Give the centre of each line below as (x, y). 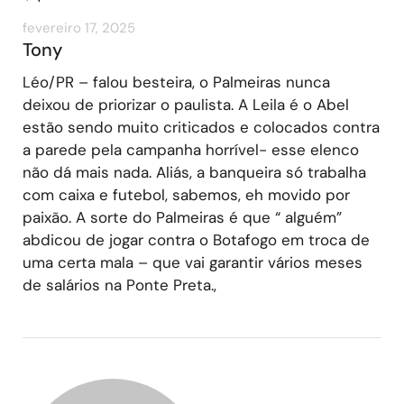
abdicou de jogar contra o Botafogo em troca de (196, 239)
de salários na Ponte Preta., (119, 285)
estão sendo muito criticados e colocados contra (201, 127)
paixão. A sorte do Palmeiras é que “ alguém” (182, 217)
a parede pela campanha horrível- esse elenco (191, 149)
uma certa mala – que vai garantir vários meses (193, 262)
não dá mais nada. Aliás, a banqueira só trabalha (194, 172)
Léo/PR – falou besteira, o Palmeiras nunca (176, 82)
